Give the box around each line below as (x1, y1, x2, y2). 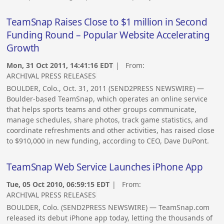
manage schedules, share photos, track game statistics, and (6, 115, 208, 125)
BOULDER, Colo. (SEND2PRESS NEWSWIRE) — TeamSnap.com (6, 202, 210, 212)
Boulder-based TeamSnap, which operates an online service (6, 94, 208, 104)
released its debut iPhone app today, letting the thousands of (6, 213, 213, 223)
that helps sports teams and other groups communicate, (6, 104, 197, 114)
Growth (6, 41, 39, 54)
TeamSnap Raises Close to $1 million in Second (6, 15, 207, 28)
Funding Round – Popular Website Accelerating (6, 28, 210, 41)
